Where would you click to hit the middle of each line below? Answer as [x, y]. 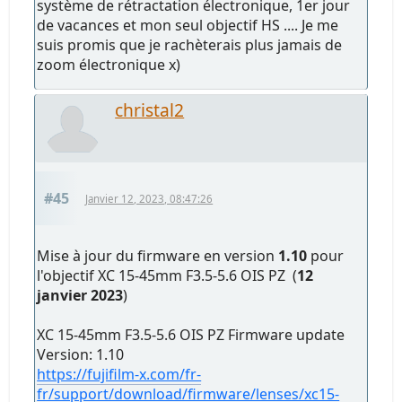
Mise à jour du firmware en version [158, 255]
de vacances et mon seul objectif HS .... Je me [188, 25]
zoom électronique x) [109, 64]
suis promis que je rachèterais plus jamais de [190, 44]
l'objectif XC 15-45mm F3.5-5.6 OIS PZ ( [167, 275]
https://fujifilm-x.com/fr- [119, 374]
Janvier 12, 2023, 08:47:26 [149, 198]
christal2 [150, 109]
